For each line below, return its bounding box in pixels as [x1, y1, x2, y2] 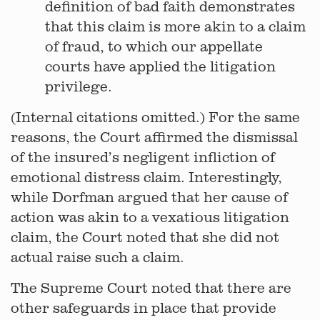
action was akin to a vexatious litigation [11, 208, 289, 226]
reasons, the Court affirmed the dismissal [11, 128, 298, 146]
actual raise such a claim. [11, 248, 184, 266]
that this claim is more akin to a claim [45, 17, 306, 35]
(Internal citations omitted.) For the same [11, 108, 300, 126]
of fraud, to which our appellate [45, 37, 263, 55]
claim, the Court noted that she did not [11, 228, 279, 246]
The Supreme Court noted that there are [11, 279, 291, 296]
